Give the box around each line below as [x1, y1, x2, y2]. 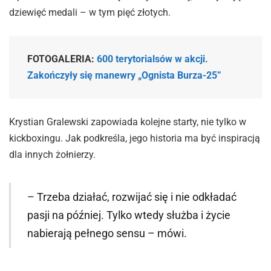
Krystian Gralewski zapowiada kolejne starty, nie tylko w [9, 116, 246, 128]
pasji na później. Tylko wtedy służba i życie [27, 208, 230, 221]
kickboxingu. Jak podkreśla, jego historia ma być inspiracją [9, 132, 260, 144]
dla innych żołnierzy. [9, 148, 96, 160]
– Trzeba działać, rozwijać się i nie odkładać [27, 190, 237, 203]
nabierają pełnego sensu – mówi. [27, 226, 187, 240]
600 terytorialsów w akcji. [97, 53, 208, 65]
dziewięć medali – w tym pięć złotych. [9, 7, 171, 19]
